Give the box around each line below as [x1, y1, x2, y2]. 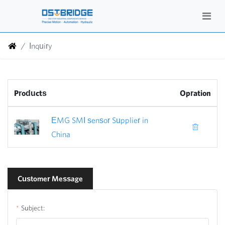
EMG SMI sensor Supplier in [51, 116, 148, 125]
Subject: [21, 204, 45, 212]
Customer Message [18, 174, 83, 183]
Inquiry [29, 41, 52, 50]
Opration [180, 88, 211, 97]
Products [14, 88, 47, 97]
